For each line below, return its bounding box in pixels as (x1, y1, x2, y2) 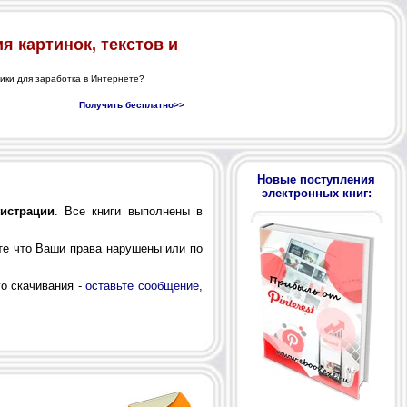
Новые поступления (257, 173, 375, 186)
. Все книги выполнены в (54, 203, 203, 218)
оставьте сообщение (85, 278, 200, 293)
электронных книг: (261, 186, 372, 200)
